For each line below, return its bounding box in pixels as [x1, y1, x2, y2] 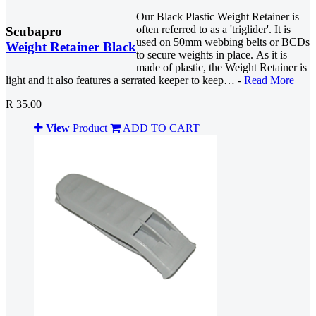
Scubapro [6, 23, 62, 39]
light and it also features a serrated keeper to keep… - [6, 73, 244, 86]
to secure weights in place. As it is [136, 48, 287, 61]
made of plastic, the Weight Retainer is [136, 61, 307, 73]
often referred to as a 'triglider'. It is [136, 23, 291, 35]
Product [70, 121, 110, 134]
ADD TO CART [123, 121, 200, 134]
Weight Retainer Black [6, 39, 136, 54]
